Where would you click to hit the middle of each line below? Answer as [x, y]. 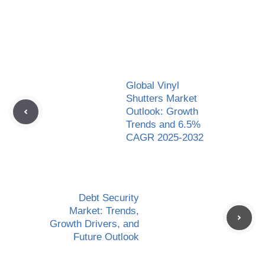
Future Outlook [106, 237]
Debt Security [109, 198]
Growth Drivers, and [94, 224]
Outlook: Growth [162, 112]
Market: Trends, [104, 211]
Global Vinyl [153, 85]
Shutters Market [161, 98]
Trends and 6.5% [163, 125]
